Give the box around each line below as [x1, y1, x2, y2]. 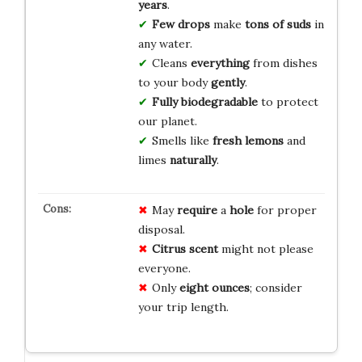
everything [190, 55, 250, 70]
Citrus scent [151, 241, 218, 256]
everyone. [137, 260, 191, 276]
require [176, 202, 217, 217]
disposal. [137, 221, 185, 237]
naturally [169, 152, 217, 167]
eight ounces [179, 280, 250, 295]
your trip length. [137, 299, 229, 314]
